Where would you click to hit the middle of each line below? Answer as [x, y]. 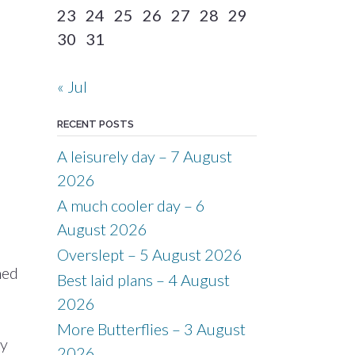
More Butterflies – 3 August [151, 329]
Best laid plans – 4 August [143, 280]
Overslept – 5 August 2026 [149, 254]
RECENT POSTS [95, 124]
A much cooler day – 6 [131, 205]
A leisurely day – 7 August [144, 156]
